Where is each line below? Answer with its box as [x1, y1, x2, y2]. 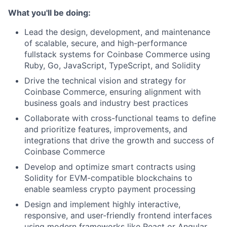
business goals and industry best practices [24, 97, 188, 108]
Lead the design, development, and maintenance [24, 26, 210, 37]
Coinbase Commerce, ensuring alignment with [24, 86, 201, 97]
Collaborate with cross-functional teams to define [24, 112, 216, 123]
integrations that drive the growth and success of [24, 135, 214, 145]
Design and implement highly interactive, [24, 199, 180, 209]
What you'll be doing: [8, 7, 91, 18]
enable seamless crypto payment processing [24, 183, 196, 194]
